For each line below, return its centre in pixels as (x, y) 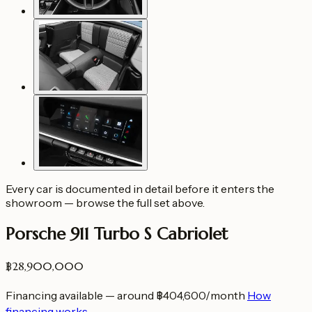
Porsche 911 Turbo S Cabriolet (117, 234)
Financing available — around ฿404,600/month (125, 295)
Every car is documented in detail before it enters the (140, 189)
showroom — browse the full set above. (105, 203)
